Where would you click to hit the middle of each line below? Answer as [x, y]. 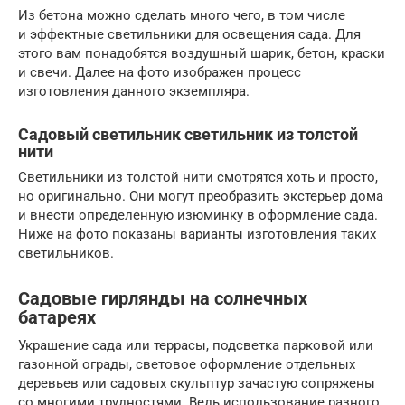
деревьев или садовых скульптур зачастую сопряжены [197, 383]
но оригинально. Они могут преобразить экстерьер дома [201, 196]
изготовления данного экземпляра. [134, 91]
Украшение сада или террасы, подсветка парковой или [196, 345]
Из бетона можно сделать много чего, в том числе [182, 15]
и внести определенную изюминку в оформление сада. [198, 215]
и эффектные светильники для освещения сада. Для [189, 34]
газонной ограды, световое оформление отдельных [187, 364]
